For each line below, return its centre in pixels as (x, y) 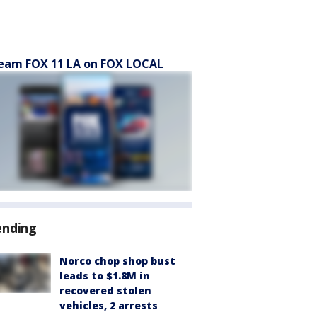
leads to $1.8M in (105, 276)
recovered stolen (105, 290)
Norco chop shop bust (117, 261)
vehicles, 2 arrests (109, 305)
